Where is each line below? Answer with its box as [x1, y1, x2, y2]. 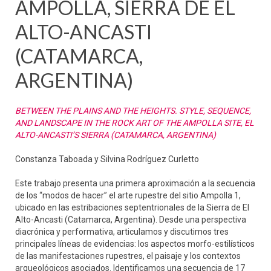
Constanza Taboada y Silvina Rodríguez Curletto [15, 154, 199, 164]
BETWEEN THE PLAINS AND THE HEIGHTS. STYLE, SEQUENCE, [15, 106, 251, 116]
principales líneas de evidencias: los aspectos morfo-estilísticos [15, 239, 255, 249]
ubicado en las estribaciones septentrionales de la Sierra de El [15, 203, 249, 212]
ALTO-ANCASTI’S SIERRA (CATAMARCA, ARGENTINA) [15, 130, 216, 140]
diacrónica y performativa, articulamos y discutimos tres [15, 227, 229, 237]
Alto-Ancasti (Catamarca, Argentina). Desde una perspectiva [15, 215, 246, 224]
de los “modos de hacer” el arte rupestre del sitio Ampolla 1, [15, 191, 241, 200]
